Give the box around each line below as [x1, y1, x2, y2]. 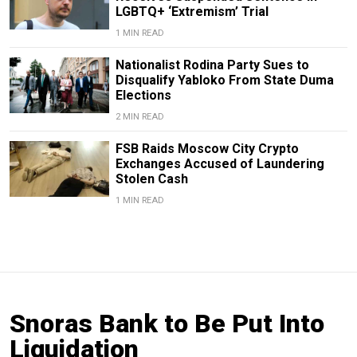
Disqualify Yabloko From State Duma [115, 72, 334, 88]
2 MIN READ [115, 111, 164, 122]
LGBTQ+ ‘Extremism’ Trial [115, 3, 269, 19]
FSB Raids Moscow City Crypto [115, 140, 299, 156]
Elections [115, 87, 171, 103]
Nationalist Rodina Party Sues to [115, 57, 309, 73]
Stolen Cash [115, 171, 188, 186]
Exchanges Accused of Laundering [115, 155, 324, 171]
